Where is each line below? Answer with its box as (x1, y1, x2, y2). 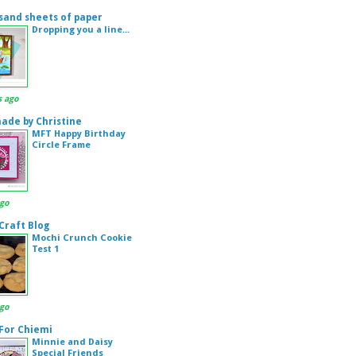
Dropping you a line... (32, 24, 130, 35)
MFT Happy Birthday (32, 128, 126, 139)
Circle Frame (32, 139, 91, 150)
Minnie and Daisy (32, 336, 113, 347)
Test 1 (32, 243, 59, 254)
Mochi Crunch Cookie (32, 232, 132, 243)
